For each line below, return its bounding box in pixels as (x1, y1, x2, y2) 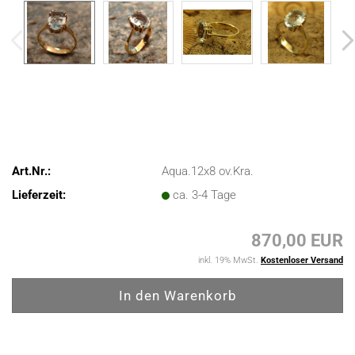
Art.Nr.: (12, 163, 51, 178)
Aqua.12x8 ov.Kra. (162, 163, 254, 178)
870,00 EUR (251, 231, 343, 250)
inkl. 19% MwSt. (198, 255, 261, 265)
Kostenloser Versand (261, 255, 343, 265)
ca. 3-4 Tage (173, 187, 237, 202)
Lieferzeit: (12, 187, 66, 202)
